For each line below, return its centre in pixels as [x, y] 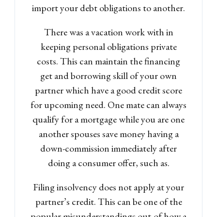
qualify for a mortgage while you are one [108, 119]
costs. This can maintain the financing [108, 61]
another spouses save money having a [108, 133]
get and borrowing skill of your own [108, 75]
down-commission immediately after [108, 148]
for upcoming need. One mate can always [108, 104]
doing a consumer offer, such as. [108, 163]
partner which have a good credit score [108, 90]
